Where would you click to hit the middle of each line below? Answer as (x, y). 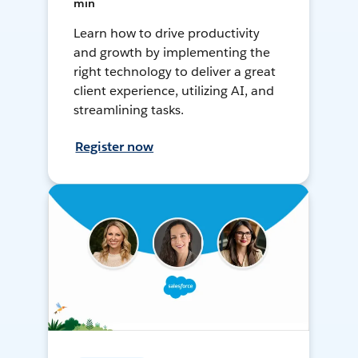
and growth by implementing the (172, 53)
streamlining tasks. (129, 110)
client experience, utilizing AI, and (174, 91)
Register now (115, 147)
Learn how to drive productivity (167, 34)
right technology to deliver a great (175, 72)
